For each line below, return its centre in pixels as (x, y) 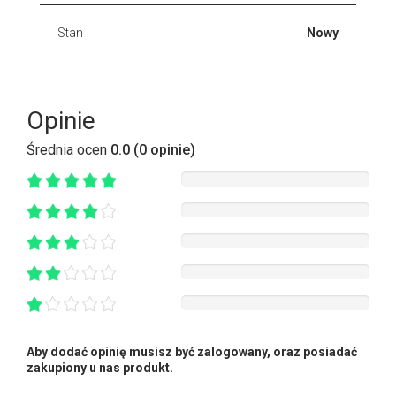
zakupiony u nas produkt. (100, 367)
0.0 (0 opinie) (153, 149)
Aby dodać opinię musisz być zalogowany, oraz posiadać (192, 351)
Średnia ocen (69, 149)
